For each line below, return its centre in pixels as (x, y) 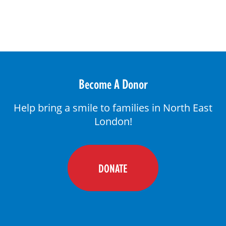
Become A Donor (113, 83)
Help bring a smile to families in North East (113, 107)
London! (113, 121)
